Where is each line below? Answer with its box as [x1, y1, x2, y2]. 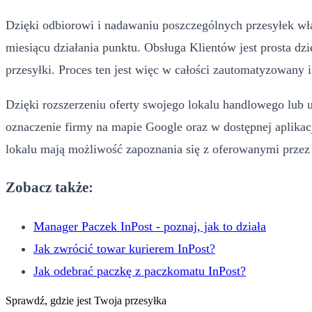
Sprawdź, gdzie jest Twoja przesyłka [6, 295, 166, 307]
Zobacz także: [6, 179, 93, 196]
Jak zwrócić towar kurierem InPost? [33, 242, 215, 256]
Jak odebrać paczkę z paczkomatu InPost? [33, 264, 246, 279]
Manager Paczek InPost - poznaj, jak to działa [33, 219, 266, 234]
